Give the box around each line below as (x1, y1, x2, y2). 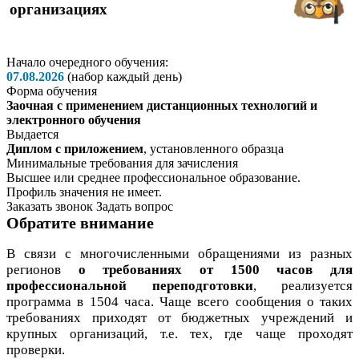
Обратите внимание (6, 214, 154, 232)
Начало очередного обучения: (6, 55, 168, 69)
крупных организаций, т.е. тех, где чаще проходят (6, 326, 353, 341)
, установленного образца (143, 142, 284, 155)
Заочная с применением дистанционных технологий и (6, 99, 317, 112)
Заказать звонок (6, 200, 93, 213)
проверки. (6, 342, 65, 357)
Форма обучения (6, 84, 97, 98)
